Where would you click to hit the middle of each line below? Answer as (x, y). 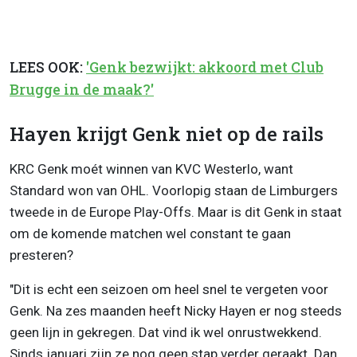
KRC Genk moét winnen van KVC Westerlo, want (151, 169)
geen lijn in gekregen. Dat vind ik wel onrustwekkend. (166, 333)
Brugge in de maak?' (82, 89)
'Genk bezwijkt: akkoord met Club (205, 67)
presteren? (41, 255)
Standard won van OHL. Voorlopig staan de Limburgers (174, 191)
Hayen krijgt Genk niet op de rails (167, 134)
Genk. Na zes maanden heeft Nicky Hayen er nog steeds (176, 311)
